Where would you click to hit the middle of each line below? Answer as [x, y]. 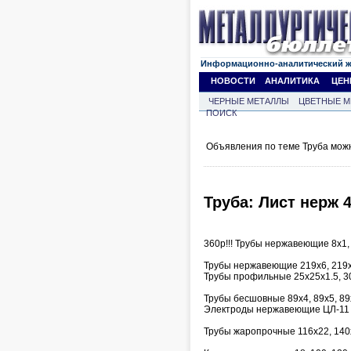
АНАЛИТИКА [292, 81]
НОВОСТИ [233, 81]
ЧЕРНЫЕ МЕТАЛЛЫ [249, 101]
